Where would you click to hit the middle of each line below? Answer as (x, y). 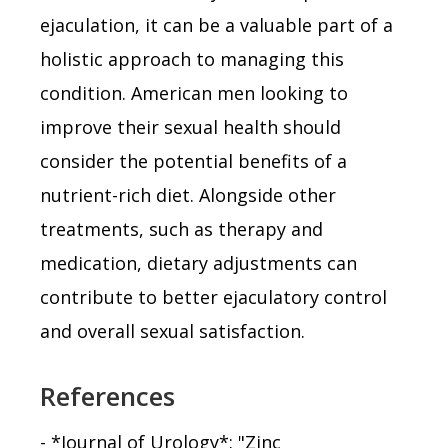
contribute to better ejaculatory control (213, 296)
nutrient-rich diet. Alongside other (188, 194)
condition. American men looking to (194, 92)
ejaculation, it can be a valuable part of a (216, 24)
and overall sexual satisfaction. (172, 330)
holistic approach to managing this (192, 58)
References (107, 395)
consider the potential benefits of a (193, 160)
